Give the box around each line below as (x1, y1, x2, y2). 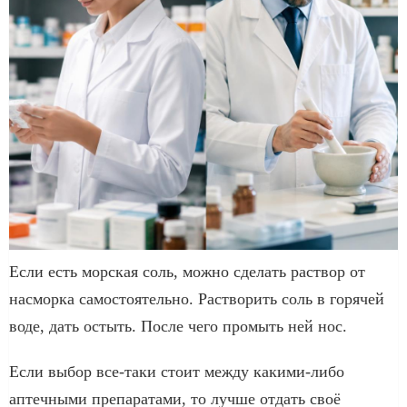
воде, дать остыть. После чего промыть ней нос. (9, 316, 347, 335)
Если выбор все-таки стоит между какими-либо (9, 362, 344, 381)
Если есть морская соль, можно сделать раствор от (9, 262, 365, 281)
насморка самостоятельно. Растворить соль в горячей (9, 289, 384, 308)
